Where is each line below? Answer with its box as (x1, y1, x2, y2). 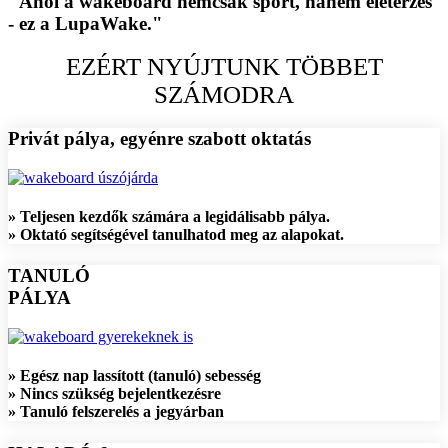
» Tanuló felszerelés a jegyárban (8, 403, 224, 421)
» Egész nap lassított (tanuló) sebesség (8, 367, 261, 385)
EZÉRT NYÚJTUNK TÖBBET (65, 53, 383, 81)
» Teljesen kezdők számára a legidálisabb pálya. (8, 208, 330, 226)
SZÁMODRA (154, 81, 294, 109)
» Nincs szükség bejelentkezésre (8, 385, 221, 403)
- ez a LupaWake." (8, 12, 163, 34)
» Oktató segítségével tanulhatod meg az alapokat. (8, 226, 344, 244)
